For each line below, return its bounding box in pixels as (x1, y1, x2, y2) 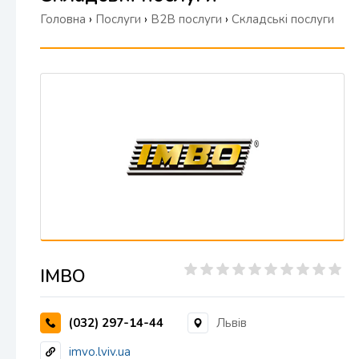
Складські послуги (232, 11, 334, 27)
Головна (40, 11, 86, 27)
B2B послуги (151, 11, 222, 27)
